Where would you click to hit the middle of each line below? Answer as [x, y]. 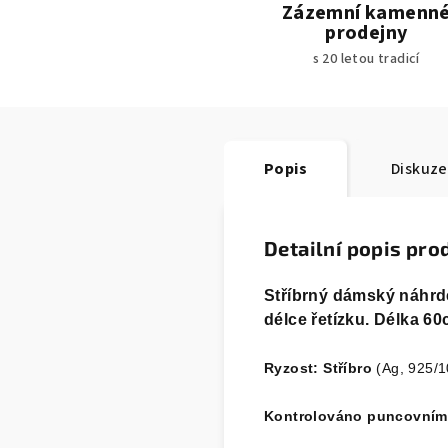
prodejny [366, 32]
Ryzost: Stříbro [320, 367]
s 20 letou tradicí [366, 58]
